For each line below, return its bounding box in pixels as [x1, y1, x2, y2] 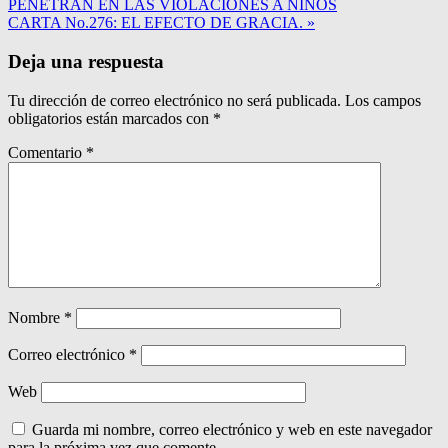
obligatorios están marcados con [8, 109, 213, 127]
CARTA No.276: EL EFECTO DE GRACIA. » [8, 14, 315, 32]
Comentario [8, 143, 86, 161]
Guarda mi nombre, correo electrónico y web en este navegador [32, 420, 432, 438]
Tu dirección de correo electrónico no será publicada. [8, 91, 341, 109]
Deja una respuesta [8, 50, 164, 72]
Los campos [345, 91, 421, 109]
